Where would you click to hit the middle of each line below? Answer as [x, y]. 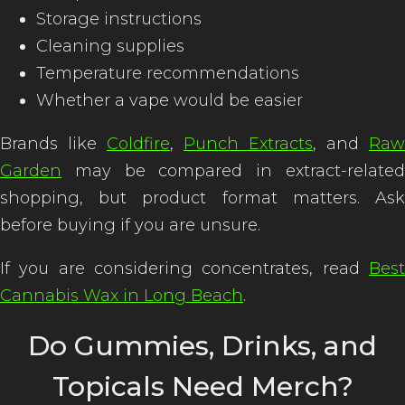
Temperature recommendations [168, 73]
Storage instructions [119, 19]
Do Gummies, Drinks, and [202, 346]
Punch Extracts [248, 144]
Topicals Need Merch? [202, 386]
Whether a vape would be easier [170, 100]
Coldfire [138, 144]
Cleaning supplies [110, 46]
